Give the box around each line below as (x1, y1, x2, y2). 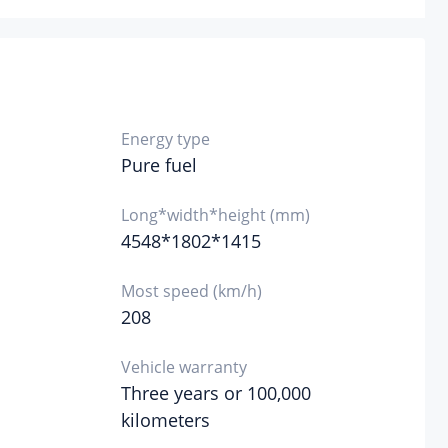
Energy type (120, 128, 210, 150)
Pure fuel (120, 153, 197, 177)
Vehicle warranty (120, 356, 247, 378)
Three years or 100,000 (120, 381, 311, 405)
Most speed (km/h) (120, 280, 262, 302)
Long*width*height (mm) (120, 204, 310, 226)
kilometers (120, 408, 210, 432)
